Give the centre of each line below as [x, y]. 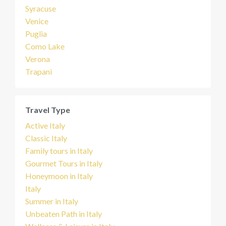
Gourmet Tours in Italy [64, 163]
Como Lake [45, 46]
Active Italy [45, 125]
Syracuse [41, 8]
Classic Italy [46, 138]
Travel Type [48, 110]
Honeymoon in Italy [59, 176]
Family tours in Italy [59, 151]
